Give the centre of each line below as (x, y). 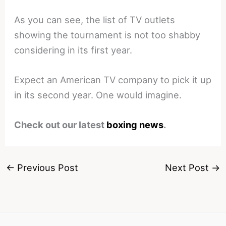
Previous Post (46, 168)
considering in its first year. (73, 50)
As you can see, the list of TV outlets (95, 19)
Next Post (188, 168)
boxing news (135, 125)
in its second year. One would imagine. (98, 95)
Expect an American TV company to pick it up (113, 80)
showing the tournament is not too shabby (107, 35)
